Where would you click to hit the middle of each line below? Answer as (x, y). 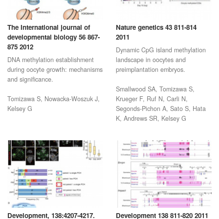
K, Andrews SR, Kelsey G (151, 126)
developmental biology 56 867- (54, 45)
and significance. (30, 87)
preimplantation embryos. (150, 77)
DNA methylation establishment (51, 68)
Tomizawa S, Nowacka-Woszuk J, (54, 107)
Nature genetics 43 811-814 (156, 35)
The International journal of (49, 35)
